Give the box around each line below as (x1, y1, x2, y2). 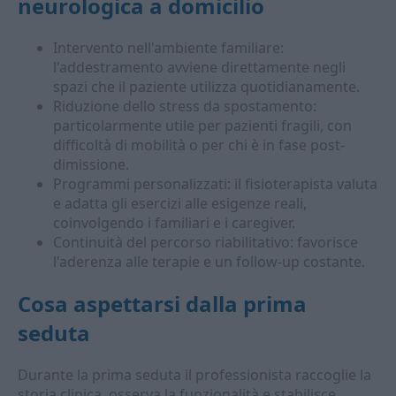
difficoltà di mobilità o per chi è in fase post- (53, 135, 345, 155)
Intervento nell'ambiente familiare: (53, 38, 284, 57)
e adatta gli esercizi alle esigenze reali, (53, 194, 307, 213)
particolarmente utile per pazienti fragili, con (53, 116, 352, 135)
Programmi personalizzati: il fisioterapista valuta (53, 174, 377, 194)
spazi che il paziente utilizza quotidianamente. (53, 77, 360, 96)
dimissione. (53, 155, 129, 174)
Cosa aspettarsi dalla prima (18, 289, 307, 318)
